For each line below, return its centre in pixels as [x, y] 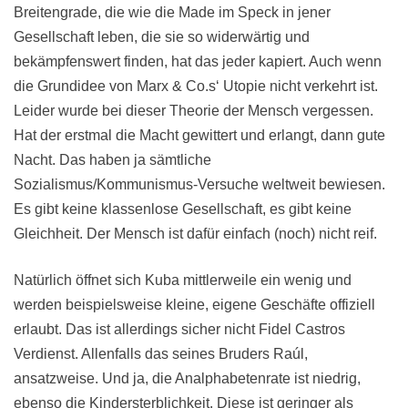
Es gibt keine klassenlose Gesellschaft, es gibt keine [183, 209]
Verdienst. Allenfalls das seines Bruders [143, 354]
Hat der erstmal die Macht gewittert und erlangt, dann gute [199, 136]
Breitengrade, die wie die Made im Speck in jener [172, 13]
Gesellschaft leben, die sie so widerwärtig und [162, 37]
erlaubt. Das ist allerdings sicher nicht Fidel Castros [179, 330]
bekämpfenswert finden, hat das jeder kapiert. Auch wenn [198, 62]
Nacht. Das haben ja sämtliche [112, 160]
